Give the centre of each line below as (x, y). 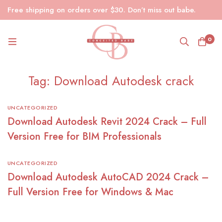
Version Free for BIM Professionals (84, 137)
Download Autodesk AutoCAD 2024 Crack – (108, 177)
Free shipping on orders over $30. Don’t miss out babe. (102, 10)
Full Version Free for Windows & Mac (90, 192)
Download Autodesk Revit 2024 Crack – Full (107, 122)
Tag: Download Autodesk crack (111, 81)
